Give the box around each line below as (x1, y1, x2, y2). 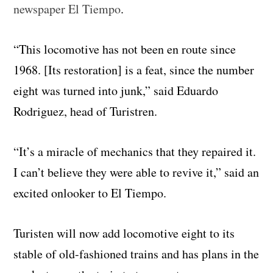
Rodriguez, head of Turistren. (13, 102, 158, 119)
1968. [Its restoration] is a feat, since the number (13, 61, 255, 78)
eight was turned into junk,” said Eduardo (13, 82, 219, 99)
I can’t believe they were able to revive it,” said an (13, 163, 260, 180)
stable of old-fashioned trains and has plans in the (13, 245, 260, 262)
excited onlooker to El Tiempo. (13, 184, 167, 201)
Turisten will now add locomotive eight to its (13, 224, 235, 241)
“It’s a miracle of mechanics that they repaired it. (13, 143, 257, 160)
